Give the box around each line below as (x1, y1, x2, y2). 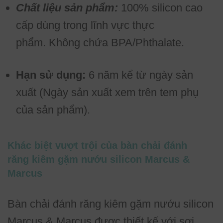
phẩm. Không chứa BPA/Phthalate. (16, 36, 184, 49)
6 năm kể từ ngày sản (86, 68, 193, 81)
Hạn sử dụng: (16, 68, 86, 81)
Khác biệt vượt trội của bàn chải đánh (7, 139, 187, 151)
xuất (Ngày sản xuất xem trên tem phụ (16, 86, 199, 99)
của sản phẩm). (16, 103, 90, 116)
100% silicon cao (121, 1, 203, 14)
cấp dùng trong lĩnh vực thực (16, 18, 154, 31)
